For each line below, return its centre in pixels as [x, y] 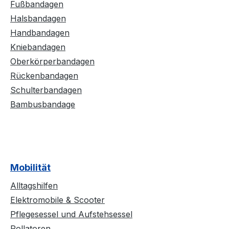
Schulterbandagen [46, 90]
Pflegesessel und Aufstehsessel [71, 214]
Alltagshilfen [34, 186]
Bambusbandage [43, 105]
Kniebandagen [38, 47]
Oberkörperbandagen [52, 62]
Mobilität [30, 168]
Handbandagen [40, 33]
